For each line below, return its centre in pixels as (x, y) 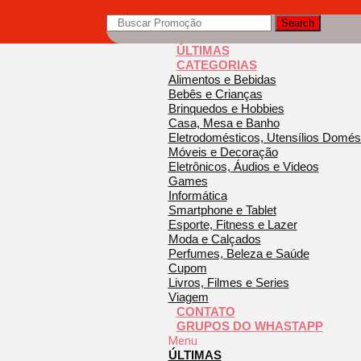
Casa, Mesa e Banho (224, 123)
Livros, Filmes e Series (228, 282)
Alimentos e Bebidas (222, 79)
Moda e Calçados (214, 239)
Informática (197, 195)
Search (298, 23)
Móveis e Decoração (223, 152)
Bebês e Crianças (215, 94)
